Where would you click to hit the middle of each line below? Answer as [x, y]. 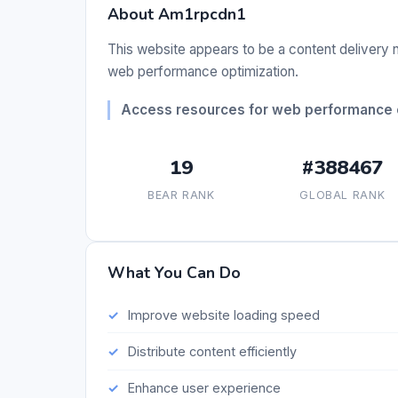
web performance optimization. [203, 72]
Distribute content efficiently [212, 351]
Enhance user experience [204, 388]
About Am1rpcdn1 [177, 15]
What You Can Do [174, 273]
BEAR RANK [181, 195]
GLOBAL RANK [342, 195]
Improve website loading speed [223, 314]
